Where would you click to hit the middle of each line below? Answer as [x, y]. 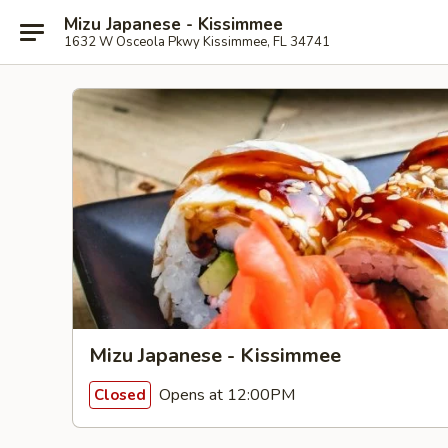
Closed [120, 394]
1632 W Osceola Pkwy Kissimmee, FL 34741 [197, 41]
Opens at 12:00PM [225, 394]
